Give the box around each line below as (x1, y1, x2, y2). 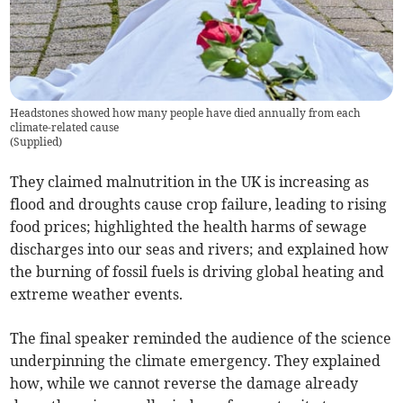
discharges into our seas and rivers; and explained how (10, 239, 390, 258)
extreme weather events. (10, 284, 184, 303)
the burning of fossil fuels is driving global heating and (10, 262, 385, 281)
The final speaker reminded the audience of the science (10, 328, 392, 347)
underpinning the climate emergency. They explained (10, 351, 381, 370)
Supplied (13, 134, 59, 148)
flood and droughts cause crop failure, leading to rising (10, 194, 388, 213)
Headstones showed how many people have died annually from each (10, 105, 362, 120)
